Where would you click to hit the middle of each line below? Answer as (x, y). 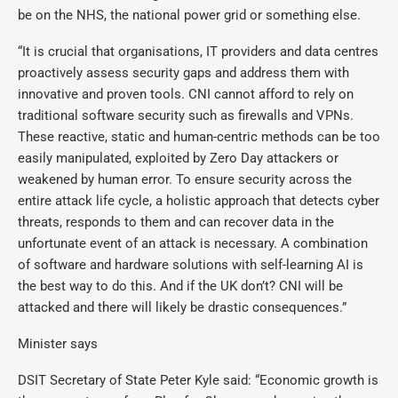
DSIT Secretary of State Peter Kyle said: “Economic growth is (198, 380)
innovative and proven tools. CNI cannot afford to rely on (186, 94)
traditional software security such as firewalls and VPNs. (186, 115)
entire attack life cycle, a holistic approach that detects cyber (199, 201)
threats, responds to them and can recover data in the (176, 222)
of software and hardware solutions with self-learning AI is (191, 265)
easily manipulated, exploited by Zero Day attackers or (178, 158)
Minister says (58, 344)
